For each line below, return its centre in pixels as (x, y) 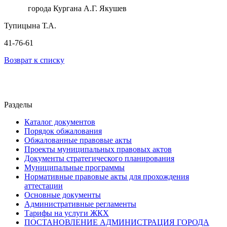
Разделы (18, 104)
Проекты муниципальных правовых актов (98, 149)
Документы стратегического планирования (99, 158)
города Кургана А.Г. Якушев (77, 8)
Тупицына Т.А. (30, 25)
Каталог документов (60, 122)
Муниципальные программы (74, 167)
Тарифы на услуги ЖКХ (67, 213)
